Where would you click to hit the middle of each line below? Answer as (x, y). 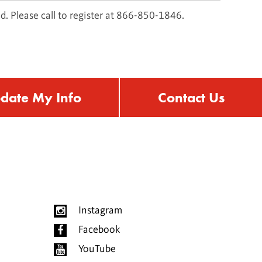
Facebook (99, 230)
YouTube (97, 249)
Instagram (100, 211)
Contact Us (191, 98)
